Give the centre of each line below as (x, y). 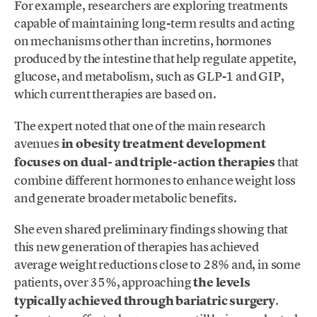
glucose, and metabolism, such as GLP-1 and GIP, (149, 76)
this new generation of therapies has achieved (137, 246)
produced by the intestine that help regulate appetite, (156, 59)
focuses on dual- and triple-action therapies (145, 162)
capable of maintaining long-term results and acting (155, 23)
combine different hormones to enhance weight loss (155, 180)
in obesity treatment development (162, 143)
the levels (222, 282)
